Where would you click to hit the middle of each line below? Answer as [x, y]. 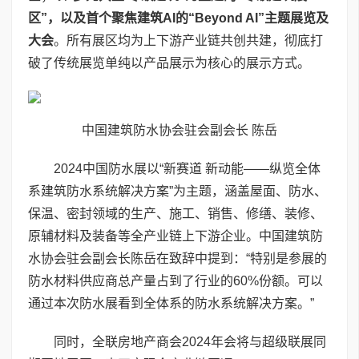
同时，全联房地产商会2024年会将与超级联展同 [177, 341]
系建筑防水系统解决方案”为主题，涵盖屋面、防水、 [177, 191]
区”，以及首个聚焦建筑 [95, 18]
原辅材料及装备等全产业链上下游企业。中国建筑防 [175, 236]
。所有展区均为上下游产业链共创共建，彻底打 [188, 40]
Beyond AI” [230, 18]
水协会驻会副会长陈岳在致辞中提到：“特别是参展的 [177, 258]
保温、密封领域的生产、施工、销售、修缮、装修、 [175, 213]
